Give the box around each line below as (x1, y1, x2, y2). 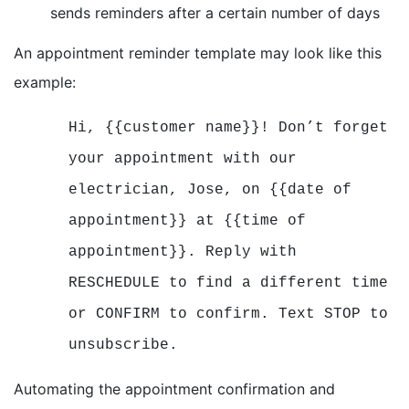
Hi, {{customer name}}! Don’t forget (68, 119, 388, 136)
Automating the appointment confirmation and (14, 379, 335, 398)
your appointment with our (68, 150, 297, 167)
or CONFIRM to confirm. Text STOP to (68, 305, 388, 322)
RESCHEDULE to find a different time (68, 274, 388, 291)
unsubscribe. (68, 336, 187, 353)
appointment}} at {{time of (68, 212, 306, 229)
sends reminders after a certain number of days (50, 3, 380, 22)
